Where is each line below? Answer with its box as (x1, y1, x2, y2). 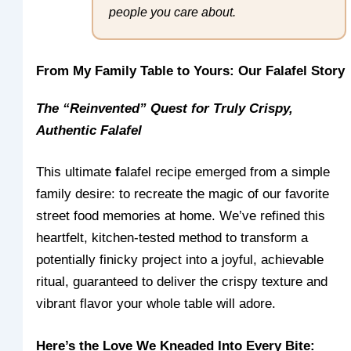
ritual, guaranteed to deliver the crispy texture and (36, 274, 328, 290)
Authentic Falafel (36, 122, 143, 138)
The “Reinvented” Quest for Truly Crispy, (36, 100, 294, 116)
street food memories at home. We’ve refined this (36, 208, 326, 224)
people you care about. (109, 5, 237, 20)
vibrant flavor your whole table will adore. (36, 296, 277, 312)
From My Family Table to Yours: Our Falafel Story (36, 63, 346, 78)
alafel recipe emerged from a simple (120, 165, 331, 180)
